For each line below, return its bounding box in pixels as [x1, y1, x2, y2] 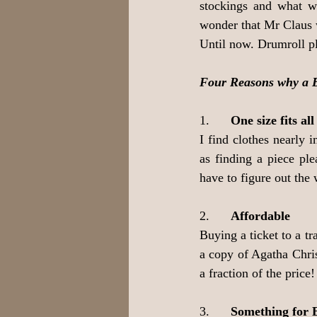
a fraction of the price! [200, 266, 315, 280]
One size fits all [231, 113, 314, 127]
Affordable [231, 209, 290, 223]
